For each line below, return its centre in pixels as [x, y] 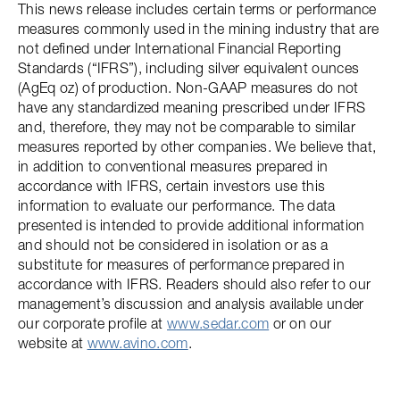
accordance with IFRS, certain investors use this [172, 186]
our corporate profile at [93, 323]
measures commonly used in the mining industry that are [199, 29]
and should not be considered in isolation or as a [173, 245]
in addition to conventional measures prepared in [173, 166]
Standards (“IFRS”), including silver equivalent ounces [189, 68]
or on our [300, 323]
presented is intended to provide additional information [192, 225]
